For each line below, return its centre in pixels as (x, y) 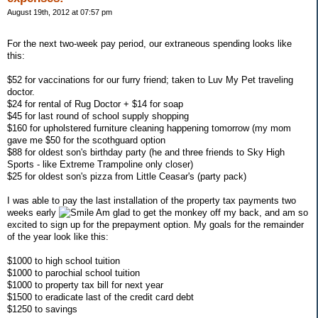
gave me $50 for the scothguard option (86, 140)
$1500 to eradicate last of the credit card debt (100, 297)
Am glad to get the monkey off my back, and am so (201, 212)
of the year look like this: (58, 236)
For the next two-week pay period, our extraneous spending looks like (149, 43)
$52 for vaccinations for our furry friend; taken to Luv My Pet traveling (150, 79)
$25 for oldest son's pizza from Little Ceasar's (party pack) (127, 176)
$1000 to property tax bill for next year (85, 285)
